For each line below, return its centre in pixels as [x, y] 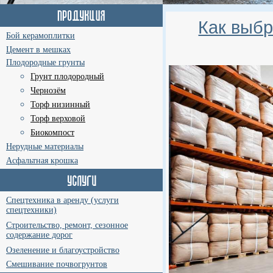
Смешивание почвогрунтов [57, 264]
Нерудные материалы [45, 147]
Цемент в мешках [38, 50]
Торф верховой [58, 119]
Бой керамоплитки [41, 36]
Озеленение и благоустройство [63, 250]
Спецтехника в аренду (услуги [62, 200]
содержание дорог [39, 236]
